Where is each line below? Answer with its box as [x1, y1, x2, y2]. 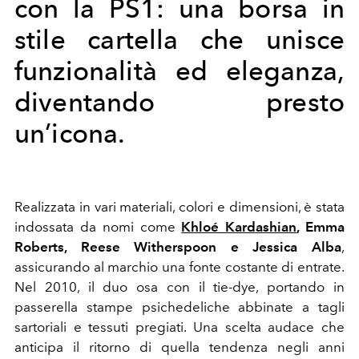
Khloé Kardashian [181, 219, 297, 235]
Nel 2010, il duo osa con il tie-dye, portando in [14, 279, 345, 295]
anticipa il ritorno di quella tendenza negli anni [14, 339, 345, 355]
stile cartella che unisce [14, 24, 345, 55]
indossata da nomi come [14, 219, 182, 235]
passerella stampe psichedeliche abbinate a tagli [14, 299, 345, 315]
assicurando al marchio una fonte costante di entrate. [14, 259, 345, 275]
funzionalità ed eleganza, [14, 55, 345, 87]
